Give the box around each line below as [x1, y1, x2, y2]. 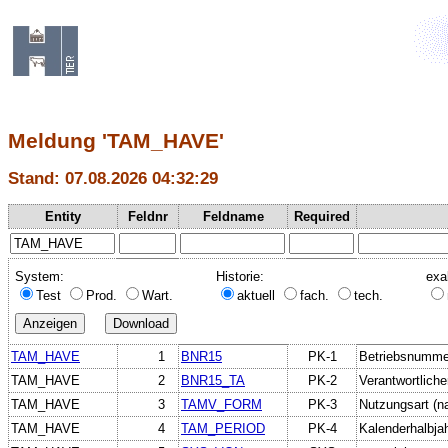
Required [294, 208, 350, 224]
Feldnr [128, 208, 168, 224]
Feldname [202, 208, 264, 224]
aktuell [237, 287, 279, 303]
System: [15, 268, 64, 284]
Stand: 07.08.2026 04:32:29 [8, 168, 218, 189]
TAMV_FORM [181, 396, 262, 412]
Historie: [216, 268, 264, 284]
